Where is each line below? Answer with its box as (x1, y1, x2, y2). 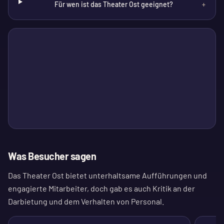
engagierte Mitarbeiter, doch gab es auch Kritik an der (8, 183, 195, 193)
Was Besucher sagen (8, 150, 96, 162)
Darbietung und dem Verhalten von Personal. (8, 196, 164, 206)
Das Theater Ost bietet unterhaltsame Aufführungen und (8, 170, 207, 180)
